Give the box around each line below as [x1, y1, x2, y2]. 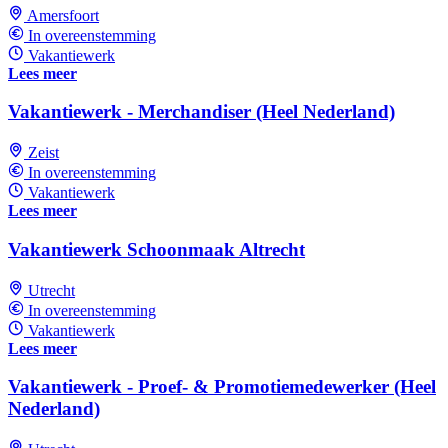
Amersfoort [27, 6, 99, 24]
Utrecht [28, 281, 75, 299]
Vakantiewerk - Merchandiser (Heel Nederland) [8, 101, 395, 123]
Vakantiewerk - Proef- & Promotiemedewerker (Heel [8, 376, 436, 398]
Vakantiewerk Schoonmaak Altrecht [8, 238, 305, 260]
